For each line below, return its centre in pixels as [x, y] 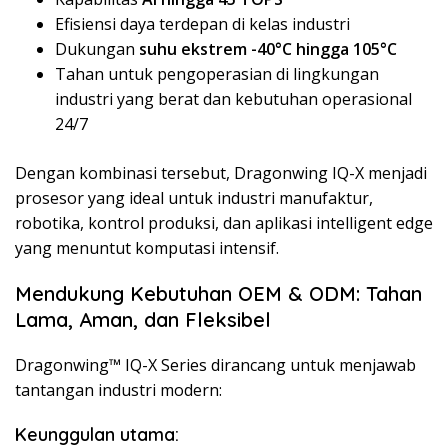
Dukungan [97, 49]
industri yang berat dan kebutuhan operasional [233, 99]
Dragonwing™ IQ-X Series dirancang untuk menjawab [215, 365]
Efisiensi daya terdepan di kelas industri [202, 24]
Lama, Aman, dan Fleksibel [143, 320]
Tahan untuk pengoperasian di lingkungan [217, 74]
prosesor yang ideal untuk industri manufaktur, [194, 198]
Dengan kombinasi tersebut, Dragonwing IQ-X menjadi [221, 173]
